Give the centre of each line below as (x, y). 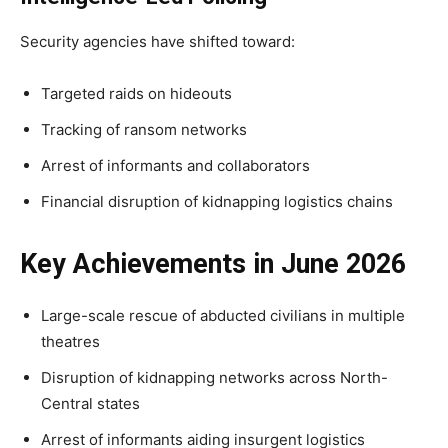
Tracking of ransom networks (144, 129)
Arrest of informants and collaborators (175, 165)
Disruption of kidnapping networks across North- (214, 377)
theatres (70, 341)
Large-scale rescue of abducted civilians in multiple (223, 315)
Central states (90, 403)
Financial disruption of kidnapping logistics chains (217, 201)
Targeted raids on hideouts (136, 93)
